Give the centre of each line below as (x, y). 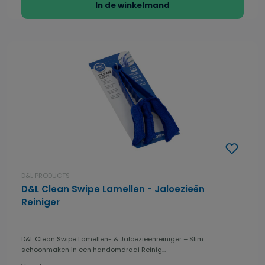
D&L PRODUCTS (46, 176)
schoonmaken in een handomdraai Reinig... (93, 250)
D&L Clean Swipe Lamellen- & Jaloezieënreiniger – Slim (112, 239)
